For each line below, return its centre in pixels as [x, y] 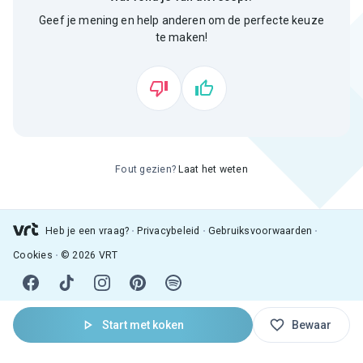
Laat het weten [213, 169]
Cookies [33, 255]
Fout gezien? [146, 169]
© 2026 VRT [89, 255]
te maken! [181, 37]
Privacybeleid [169, 231]
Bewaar [311, 325]
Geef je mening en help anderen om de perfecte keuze [181, 20]
